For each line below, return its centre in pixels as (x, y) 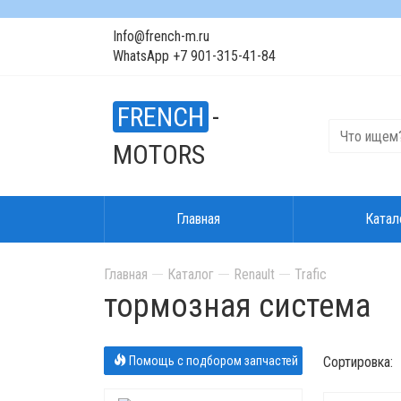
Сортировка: (358, 362)
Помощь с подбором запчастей (212, 361)
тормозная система (237, 306)
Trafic (310, 274)
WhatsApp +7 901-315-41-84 (194, 56)
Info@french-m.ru (161, 36)
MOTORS (158, 154)
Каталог (190, 274)
